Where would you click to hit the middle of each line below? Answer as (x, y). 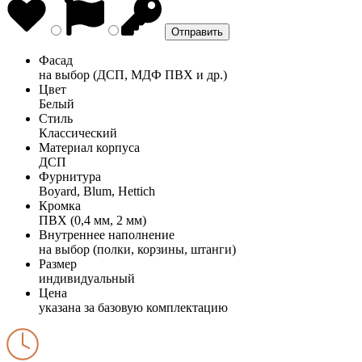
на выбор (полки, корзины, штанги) (137, 249)
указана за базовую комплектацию (133, 307)
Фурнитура (70, 176)
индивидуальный (87, 278)
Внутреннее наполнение (107, 234)
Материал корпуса (89, 147)
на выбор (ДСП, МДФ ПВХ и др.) (133, 74)
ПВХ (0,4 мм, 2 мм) (93, 220)
